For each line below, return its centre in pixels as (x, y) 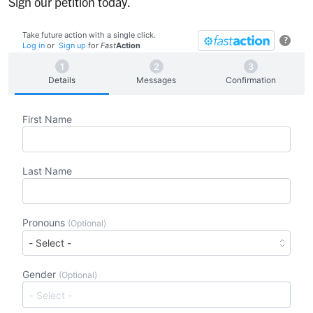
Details (62, 80)
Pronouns (45, 223)
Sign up (72, 45)
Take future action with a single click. (89, 35)
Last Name (47, 171)
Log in (34, 45)
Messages (156, 80)
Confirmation (251, 80)
